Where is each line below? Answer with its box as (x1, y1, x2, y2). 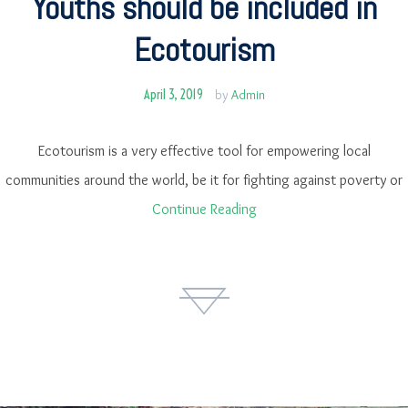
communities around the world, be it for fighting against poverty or (5, 170, 403, 189)
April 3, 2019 (143, 86, 203, 103)
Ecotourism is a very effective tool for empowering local (37, 141, 371, 159)
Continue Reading (151, 199, 257, 218)
